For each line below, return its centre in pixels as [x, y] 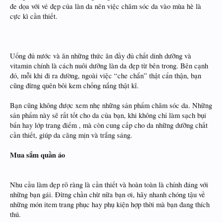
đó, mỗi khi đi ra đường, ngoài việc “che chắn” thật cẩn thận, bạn [106, 76]
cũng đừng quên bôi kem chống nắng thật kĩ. [74, 85]
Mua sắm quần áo [37, 155]
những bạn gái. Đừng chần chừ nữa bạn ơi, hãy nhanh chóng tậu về [108, 194]
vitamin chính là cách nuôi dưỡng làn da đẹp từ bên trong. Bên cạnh [109, 66]
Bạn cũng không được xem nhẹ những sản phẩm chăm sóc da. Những [111, 105]
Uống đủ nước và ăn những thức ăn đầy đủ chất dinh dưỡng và [101, 56]
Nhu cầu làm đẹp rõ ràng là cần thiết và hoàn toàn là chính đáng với [109, 185]
